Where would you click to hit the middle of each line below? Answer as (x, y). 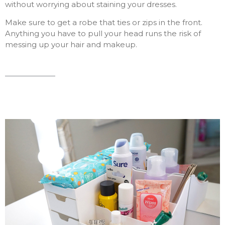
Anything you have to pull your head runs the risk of (103, 34)
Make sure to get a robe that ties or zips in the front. (104, 23)
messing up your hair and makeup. (71, 45)
